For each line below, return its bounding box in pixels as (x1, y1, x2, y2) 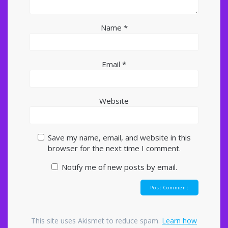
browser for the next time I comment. (47, 142, 181, 153)
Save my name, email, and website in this (47, 132, 191, 142)
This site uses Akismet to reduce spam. (31, 215, 162, 225)
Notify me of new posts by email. (61, 161, 177, 172)
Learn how (162, 215, 197, 225)
